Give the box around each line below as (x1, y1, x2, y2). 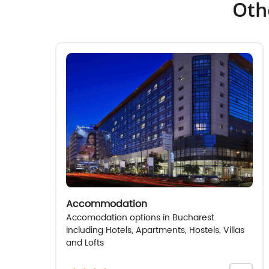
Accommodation (65, 196, 147, 212)
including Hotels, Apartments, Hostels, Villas (65, 223, 244, 237)
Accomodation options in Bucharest (65, 210, 214, 225)
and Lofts (65, 235, 104, 250)
